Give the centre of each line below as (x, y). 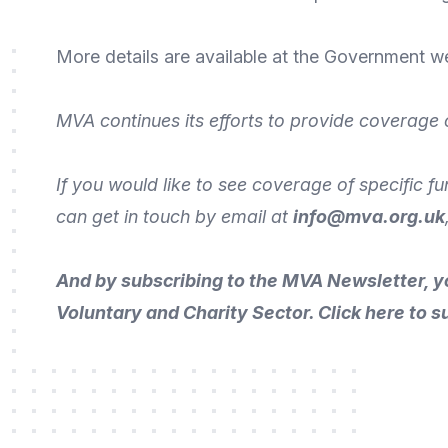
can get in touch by (138, 216)
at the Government (348, 56)
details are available (186, 56)
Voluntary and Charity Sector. (187, 312)
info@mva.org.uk (369, 216)
